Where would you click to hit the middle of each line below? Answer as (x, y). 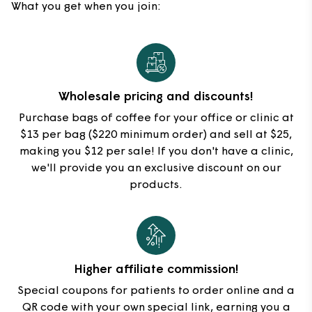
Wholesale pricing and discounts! (156, 97)
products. (156, 186)
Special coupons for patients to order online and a (156, 291)
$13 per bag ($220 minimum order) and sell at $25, (156, 135)
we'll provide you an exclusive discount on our (156, 169)
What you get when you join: (86, 7)
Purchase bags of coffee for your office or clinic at (156, 119)
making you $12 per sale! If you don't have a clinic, (156, 152)
